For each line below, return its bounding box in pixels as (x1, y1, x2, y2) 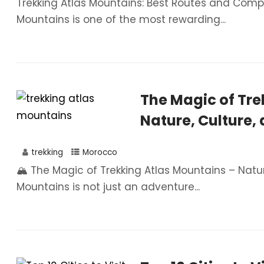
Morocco (82, 147, 117, 158)
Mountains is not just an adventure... (16, 180, 200, 194)
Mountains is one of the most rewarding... (16, 12, 226, 27)
